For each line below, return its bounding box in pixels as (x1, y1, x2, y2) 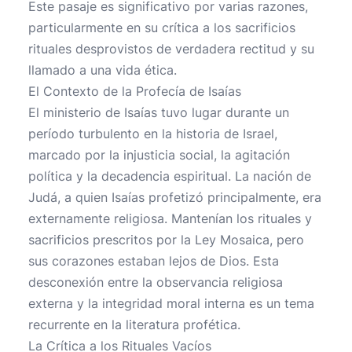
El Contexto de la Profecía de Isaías (28, 83, 241, 99)
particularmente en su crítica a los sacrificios (28, 20, 295, 35)
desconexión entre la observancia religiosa (28, 274, 283, 290)
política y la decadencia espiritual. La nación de (28, 168, 311, 184)
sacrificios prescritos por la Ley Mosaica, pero (28, 232, 304, 247)
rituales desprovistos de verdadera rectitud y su (28, 41, 314, 57)
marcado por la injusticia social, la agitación (28, 147, 290, 163)
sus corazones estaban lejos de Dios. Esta (28, 253, 279, 269)
